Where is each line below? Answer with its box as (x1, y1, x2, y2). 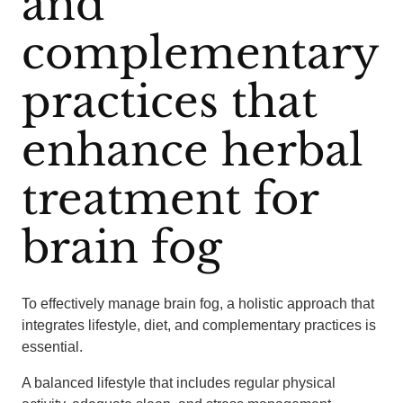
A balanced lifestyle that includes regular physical (22, 375, 336, 390)
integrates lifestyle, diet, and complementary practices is (22, 318, 376, 333)
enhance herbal (22, 123, 363, 177)
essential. (22, 339, 83, 354)
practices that (22, 75, 318, 129)
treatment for (22, 172, 318, 226)
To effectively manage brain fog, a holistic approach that (22, 296, 374, 311)
